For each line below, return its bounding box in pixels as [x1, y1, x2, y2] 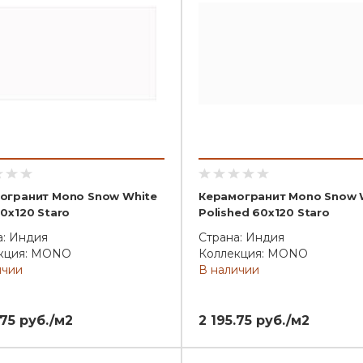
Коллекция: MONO [199, 246, 308, 261]
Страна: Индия [199, 230, 284, 245]
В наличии [199, 263, 259, 277]
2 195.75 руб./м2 [199, 313, 310, 328]
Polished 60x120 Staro [199, 206, 330, 219]
